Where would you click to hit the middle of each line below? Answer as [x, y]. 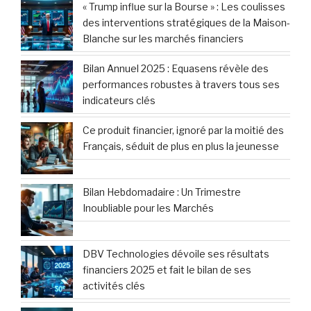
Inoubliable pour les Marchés [148, 208]
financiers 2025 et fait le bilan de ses [167, 269]
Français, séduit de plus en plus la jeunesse [181, 146]
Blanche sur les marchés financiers [163, 38]
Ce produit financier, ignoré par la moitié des [183, 130]
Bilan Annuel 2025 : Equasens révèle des [176, 68]
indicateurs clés [119, 100]
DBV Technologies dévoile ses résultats [176, 253]
